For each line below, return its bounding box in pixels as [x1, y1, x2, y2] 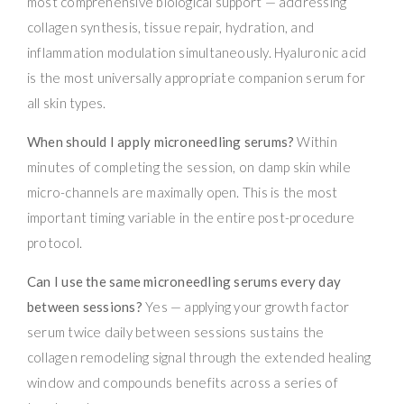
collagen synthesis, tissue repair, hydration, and [27, 18, 315, 35]
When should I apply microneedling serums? [27, 133, 295, 150]
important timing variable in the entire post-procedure [27, 208, 355, 225]
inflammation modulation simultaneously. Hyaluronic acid [27, 43, 367, 60]
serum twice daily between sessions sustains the [27, 323, 325, 340]
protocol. [27, 234, 83, 251]
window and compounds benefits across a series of [27, 373, 338, 390]
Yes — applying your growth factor [142, 298, 350, 315]
